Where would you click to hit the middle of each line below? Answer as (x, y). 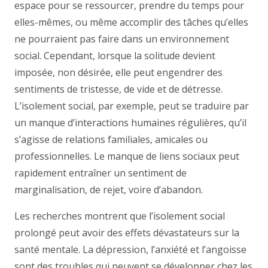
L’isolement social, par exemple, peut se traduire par (132, 106)
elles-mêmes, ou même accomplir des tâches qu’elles (131, 22)
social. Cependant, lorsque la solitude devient (115, 56)
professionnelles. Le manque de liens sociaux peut (127, 156)
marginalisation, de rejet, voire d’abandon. (109, 190)
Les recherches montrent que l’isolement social (120, 216)
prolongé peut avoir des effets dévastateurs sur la (127, 233)
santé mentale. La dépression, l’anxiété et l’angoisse (130, 249)
